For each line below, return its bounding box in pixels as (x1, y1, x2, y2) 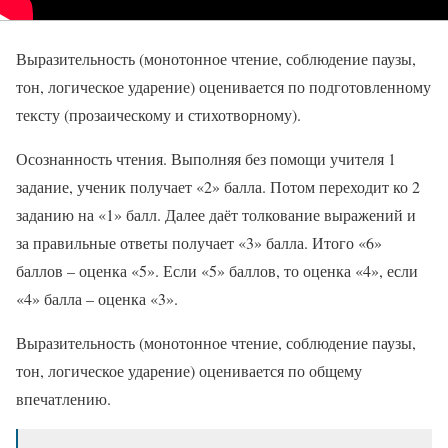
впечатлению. (16, 387, 111, 409)
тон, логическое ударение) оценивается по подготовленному (16, 75, 431, 97)
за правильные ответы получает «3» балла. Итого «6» (16, 231, 382, 253)
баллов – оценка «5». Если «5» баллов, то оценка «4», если (16, 259, 418, 281)
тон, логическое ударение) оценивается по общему (16, 359, 362, 381)
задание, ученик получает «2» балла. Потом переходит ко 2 (16, 175, 420, 197)
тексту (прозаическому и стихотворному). (16, 103, 301, 125)
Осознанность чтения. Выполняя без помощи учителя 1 (16, 147, 396, 169)
